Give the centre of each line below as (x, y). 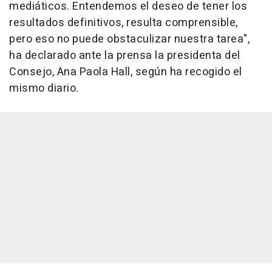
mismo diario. (44, 89)
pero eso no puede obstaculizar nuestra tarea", (129, 39)
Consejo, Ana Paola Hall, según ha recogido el (126, 72)
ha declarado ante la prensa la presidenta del (125, 56)
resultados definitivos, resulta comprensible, (124, 23)
